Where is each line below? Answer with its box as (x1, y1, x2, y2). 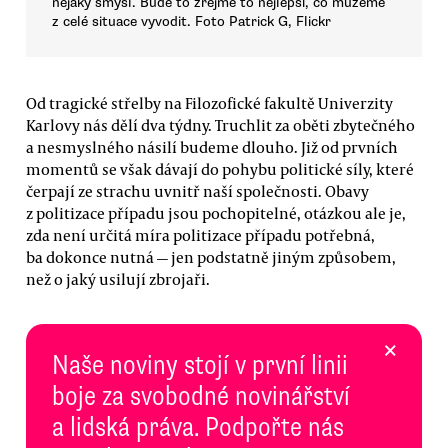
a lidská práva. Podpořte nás (52, 410, 344, 445)
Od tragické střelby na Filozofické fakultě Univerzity (26, 92, 393, 113)
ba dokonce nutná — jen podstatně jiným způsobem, (26, 246, 396, 267)
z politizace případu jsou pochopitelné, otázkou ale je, (26, 202, 406, 223)
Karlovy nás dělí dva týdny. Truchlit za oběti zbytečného (26, 114, 415, 135)
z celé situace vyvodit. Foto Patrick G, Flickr (52, 13, 331, 31)
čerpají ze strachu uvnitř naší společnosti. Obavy (26, 180, 369, 201)
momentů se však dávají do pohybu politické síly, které (26, 158, 414, 179)
